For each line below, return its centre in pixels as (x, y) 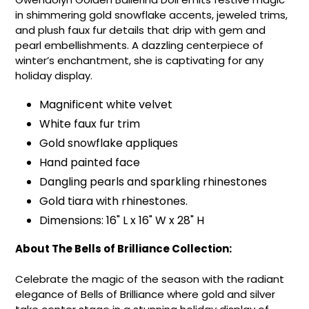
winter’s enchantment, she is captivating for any (139, 60)
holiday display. (54, 75)
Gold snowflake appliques (109, 143)
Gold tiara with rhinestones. (113, 201)
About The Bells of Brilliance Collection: (123, 248)
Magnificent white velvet (106, 105)
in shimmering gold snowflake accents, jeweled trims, (151, 14)
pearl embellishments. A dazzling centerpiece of (139, 45)
